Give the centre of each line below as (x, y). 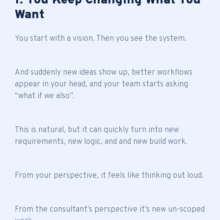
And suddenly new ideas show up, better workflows (104, 72)
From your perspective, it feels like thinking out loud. (109, 176)
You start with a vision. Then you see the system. (101, 39)
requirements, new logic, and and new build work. (101, 142)
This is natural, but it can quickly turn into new (97, 130)
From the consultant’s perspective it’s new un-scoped (110, 209)
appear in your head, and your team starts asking (101, 84)
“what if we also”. (45, 96)
